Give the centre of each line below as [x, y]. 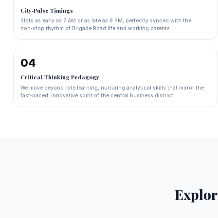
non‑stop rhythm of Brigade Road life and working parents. [96, 29]
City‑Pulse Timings [46, 11]
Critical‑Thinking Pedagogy [60, 77]
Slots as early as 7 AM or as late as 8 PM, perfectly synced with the [106, 21]
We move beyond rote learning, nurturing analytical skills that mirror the [112, 88]
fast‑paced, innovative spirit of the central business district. [97, 95]
